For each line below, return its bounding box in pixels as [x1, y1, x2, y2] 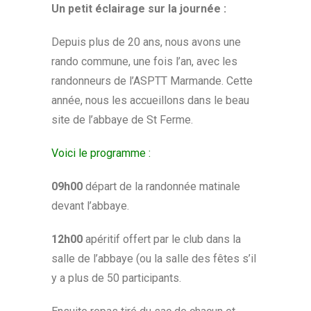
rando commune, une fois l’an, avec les [51, 55, 237, 69]
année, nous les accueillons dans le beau [51, 94, 249, 108]
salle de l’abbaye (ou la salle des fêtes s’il [51, 252, 256, 266]
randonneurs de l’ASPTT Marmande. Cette [51, 74, 253, 88]
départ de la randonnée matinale [83, 180, 240, 194]
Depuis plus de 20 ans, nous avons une [51, 35, 241, 49]
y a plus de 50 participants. [51, 271, 181, 285]
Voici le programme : [51, 146, 151, 160]
